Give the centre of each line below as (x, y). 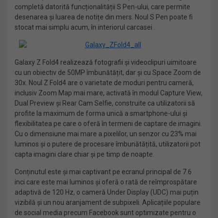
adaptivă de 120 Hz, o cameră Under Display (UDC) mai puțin (107, 192)
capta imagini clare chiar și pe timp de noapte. (84, 154)
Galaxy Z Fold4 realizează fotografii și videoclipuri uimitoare (106, 62)
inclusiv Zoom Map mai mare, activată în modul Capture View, (109, 93)
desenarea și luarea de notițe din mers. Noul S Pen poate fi (104, 17)
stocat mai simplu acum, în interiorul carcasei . (85, 27)
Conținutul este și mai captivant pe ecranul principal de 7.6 (103, 172)
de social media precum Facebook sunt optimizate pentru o (105, 213)
